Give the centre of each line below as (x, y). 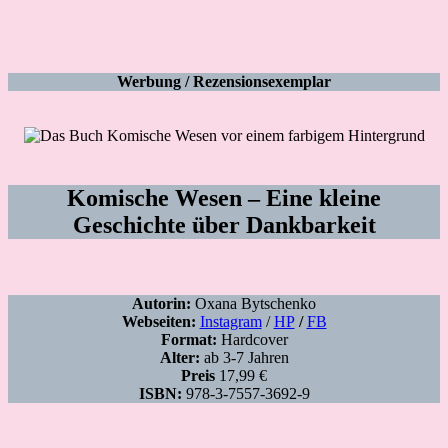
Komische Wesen (154, 198)
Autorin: (161, 303)
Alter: (179, 357)
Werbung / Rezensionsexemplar (224, 82)
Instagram (230, 321)
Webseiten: (160, 321)
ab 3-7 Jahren (244, 357)
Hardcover (252, 339)
